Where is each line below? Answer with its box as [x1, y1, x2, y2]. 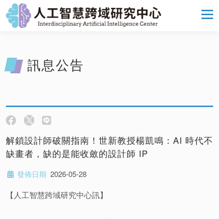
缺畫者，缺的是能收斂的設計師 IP [6, 147, 148, 159]
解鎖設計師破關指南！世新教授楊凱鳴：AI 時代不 [6, 133, 213, 146]
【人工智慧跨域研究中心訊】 [6, 189, 108, 200]
